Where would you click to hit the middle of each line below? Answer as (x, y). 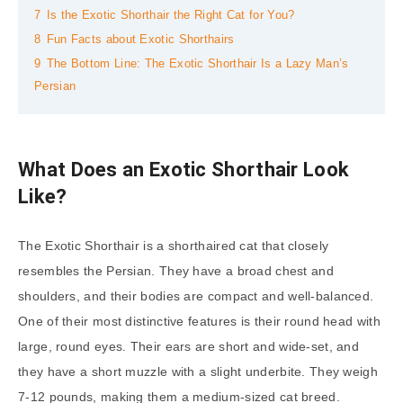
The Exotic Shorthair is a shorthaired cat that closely (174, 246)
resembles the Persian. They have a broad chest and (176, 271)
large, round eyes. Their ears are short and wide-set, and (189, 347)
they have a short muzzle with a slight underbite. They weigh (198, 372)
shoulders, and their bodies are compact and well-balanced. (196, 296)
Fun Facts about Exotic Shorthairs (140, 40)
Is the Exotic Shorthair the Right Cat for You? (170, 16)
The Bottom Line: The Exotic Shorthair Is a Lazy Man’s (197, 64)
